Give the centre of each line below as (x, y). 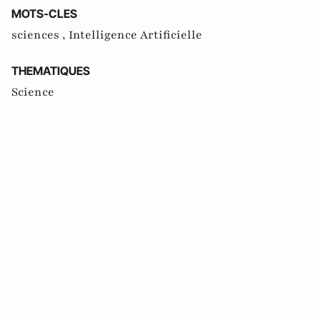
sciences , (40, 35)
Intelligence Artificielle (135, 35)
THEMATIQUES (51, 71)
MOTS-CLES (44, 14)
